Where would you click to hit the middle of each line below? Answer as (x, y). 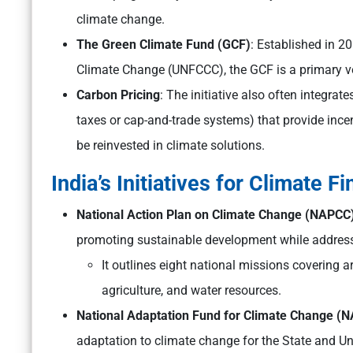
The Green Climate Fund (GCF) (163, 45)
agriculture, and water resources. (191, 291)
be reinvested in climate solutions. (171, 146)
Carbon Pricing (118, 95)
